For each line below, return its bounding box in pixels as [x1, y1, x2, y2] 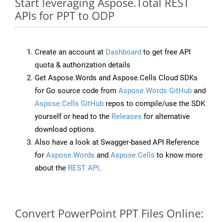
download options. [35, 125, 96, 134]
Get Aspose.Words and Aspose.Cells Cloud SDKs [35, 73, 198, 83]
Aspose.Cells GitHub [35, 99, 104, 109]
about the [35, 164, 68, 173]
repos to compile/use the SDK [104, 99, 205, 109]
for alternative [142, 112, 190, 121]
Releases [111, 112, 142, 121]
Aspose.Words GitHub [118, 86, 192, 96]
